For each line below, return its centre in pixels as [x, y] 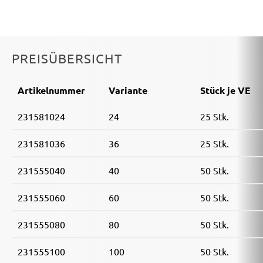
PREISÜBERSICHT [67, 58]
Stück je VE [225, 90]
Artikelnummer [51, 90]
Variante [128, 90]
